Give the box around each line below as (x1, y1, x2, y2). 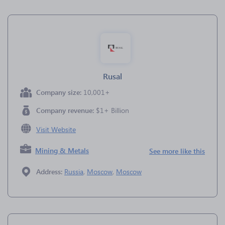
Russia (64, 167, 83, 176)
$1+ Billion (96, 105, 129, 115)
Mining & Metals (35, 146, 89, 155)
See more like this (149, 146, 205, 156)
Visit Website (36, 125, 76, 134)
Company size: (36, 87, 83, 97)
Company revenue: (36, 105, 96, 115)
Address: (36, 167, 64, 176)
